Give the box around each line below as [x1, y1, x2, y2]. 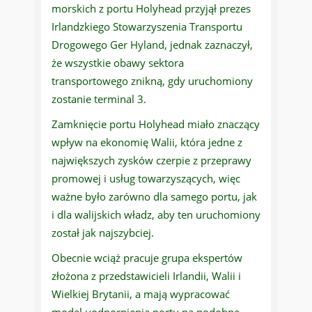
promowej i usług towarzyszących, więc [52, 171, 240, 186]
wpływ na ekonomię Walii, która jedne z [52, 135, 242, 150]
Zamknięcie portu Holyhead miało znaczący [52, 117, 260, 132]
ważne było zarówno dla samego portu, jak [52, 189, 257, 204]
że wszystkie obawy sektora [52, 56, 184, 70]
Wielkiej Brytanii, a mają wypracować [52, 287, 230, 302]
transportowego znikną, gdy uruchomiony [52, 74, 253, 88]
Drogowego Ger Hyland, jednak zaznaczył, [52, 38, 253, 52]
